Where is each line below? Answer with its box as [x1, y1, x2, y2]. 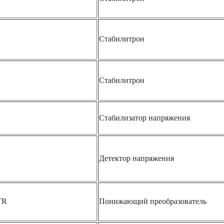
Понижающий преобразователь [99, 196, 206, 205]
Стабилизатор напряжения [99, 113, 190, 122]
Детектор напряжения [99, 153, 174, 162]
